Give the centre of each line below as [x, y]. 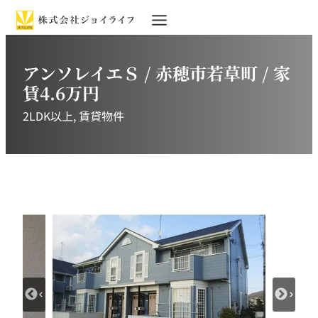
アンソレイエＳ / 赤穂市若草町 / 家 [157, 72]
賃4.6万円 [61, 92]
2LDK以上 [48, 116]
